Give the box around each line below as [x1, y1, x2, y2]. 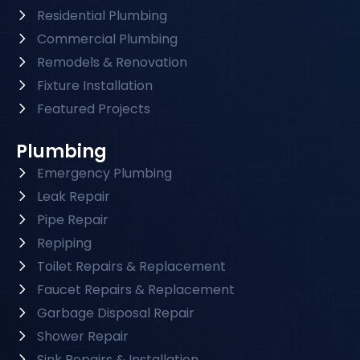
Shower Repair [37, 326, 129, 346]
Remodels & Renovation [37, 52, 187, 72]
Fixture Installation [37, 76, 153, 95]
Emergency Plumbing [37, 163, 172, 182]
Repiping [37, 233, 95, 252]
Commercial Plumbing [37, 29, 178, 48]
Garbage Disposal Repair [37, 303, 194, 322]
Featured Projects [37, 99, 150, 118]
